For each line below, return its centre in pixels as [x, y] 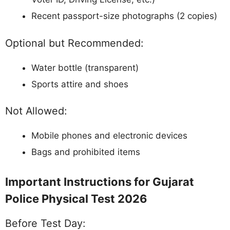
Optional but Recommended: [74, 43]
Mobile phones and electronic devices [109, 136]
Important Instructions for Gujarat [100, 181]
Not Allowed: [36, 111]
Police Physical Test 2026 [76, 198]
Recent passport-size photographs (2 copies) [124, 16]
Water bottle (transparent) [85, 68]
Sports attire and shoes [80, 84]
